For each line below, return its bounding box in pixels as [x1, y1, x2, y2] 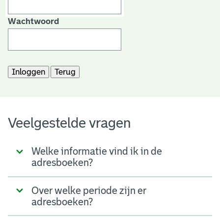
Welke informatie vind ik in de [31, 145, 162, 157]
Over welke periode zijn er [31, 185, 146, 196]
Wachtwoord [8, 16, 59, 26]
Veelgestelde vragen [8, 115, 131, 131]
